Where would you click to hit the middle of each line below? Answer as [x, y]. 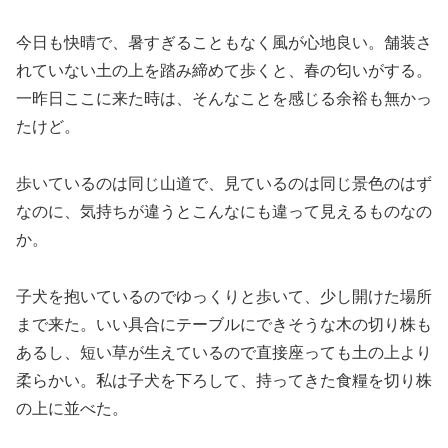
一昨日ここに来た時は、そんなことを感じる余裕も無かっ [224, 99]
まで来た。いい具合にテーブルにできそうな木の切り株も [224, 324]
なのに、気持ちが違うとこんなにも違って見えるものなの [224, 212]
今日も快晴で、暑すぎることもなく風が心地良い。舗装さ [224, 43]
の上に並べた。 [72, 408]
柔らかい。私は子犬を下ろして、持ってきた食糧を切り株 [224, 380]
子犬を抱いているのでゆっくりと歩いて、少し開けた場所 [224, 296]
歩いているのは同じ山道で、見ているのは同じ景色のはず [224, 184]
